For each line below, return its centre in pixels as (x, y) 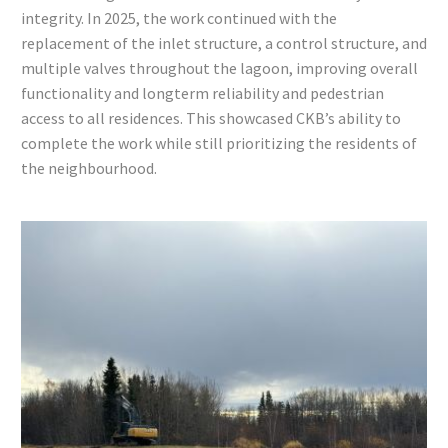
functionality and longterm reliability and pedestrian (202, 93)
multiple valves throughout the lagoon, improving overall (219, 68)
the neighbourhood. (89, 168)
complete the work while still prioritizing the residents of (219, 143)
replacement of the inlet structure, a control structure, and (224, 43)
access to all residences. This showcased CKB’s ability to (211, 118)
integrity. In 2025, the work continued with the (179, 18)
